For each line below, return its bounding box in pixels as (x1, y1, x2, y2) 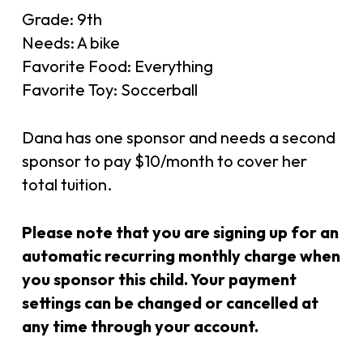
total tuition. (21, 174, 112, 194)
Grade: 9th (21, 9, 102, 29)
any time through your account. (21, 316, 258, 336)
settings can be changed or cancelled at (21, 293, 318, 313)
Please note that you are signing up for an (21, 222, 339, 242)
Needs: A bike (21, 32, 120, 53)
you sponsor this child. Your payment (21, 269, 297, 289)
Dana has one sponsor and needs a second (21, 127, 335, 147)
